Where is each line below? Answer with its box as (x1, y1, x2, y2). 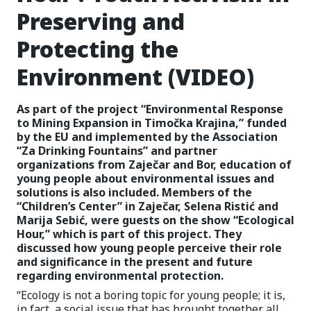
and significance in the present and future (17, 254, 253, 269)
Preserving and (17, 6, 185, 36)
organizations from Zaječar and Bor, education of (17, 157, 292, 172)
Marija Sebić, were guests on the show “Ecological (17, 212, 294, 228)
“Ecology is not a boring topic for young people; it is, (17, 287, 285, 303)
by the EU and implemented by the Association (17, 129, 278, 144)
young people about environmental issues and (17, 171, 274, 186)
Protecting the (17, 34, 178, 64)
